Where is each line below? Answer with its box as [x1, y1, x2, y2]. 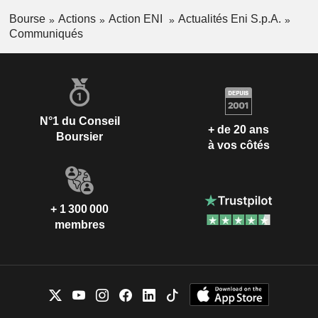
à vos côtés [207, 139, 270, 152]
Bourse [9, 13, 45, 26]
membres [54, 218, 105, 231]
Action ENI [108, 13, 165, 26]
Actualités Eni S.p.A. [177, 13, 281, 26]
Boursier [56, 130, 103, 143]
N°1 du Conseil [39, 114, 120, 127]
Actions [57, 13, 96, 26]
